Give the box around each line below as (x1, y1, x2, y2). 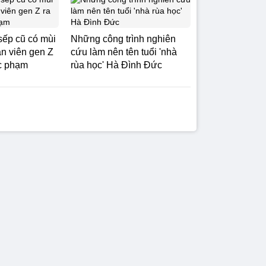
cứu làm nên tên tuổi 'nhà (71, 47, 177, 57)
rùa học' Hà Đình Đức (71, 60, 162, 70)
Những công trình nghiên (71, 34, 176, 44)
